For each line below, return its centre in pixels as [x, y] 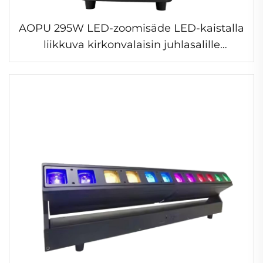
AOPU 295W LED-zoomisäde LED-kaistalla [131, 28]
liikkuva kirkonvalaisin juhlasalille [131, 44]
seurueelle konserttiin [131, 61]
